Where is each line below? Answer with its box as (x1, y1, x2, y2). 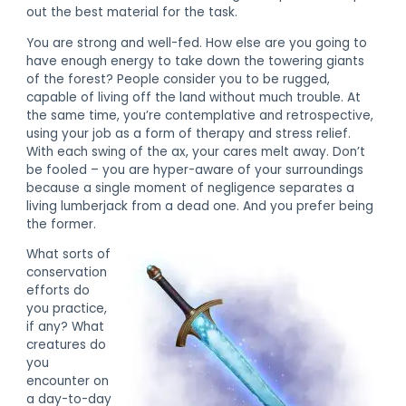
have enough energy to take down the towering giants (26, 52, 365, 70)
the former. (26, 215, 97, 233)
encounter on (26, 372, 110, 391)
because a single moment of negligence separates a (26, 179, 355, 197)
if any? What (26, 318, 105, 336)
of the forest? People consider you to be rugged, (26, 70, 331, 88)
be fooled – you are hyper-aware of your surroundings (26, 160, 364, 179)
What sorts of (26, 246, 111, 264)
